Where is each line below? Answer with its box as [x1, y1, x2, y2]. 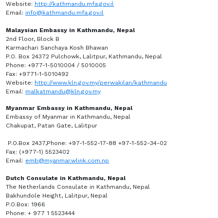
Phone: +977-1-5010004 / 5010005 [6, 62, 106, 69]
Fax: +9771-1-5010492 [6, 71, 69, 77]
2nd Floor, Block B [6, 36, 59, 42]
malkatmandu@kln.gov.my [25, 88, 101, 95]
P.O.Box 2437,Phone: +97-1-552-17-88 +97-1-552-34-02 [6, 140, 167, 146]
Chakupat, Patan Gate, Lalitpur [6, 122, 210, 129]
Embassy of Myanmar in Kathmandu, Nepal [6, 113, 132, 120]
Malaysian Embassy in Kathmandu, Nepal [6, 27, 137, 34]
